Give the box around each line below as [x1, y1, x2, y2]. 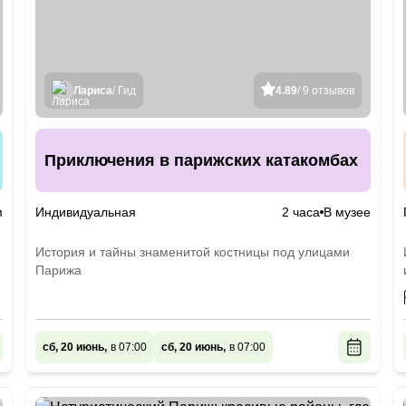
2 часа [281, 205, 320, 219]
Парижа [35, 263, 82, 277]
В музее [323, 205, 371, 219]
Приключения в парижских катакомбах [44, 151, 359, 169]
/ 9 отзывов [296, 84, 354, 97]
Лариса [73, 84, 113, 97]
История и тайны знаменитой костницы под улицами [35, 245, 351, 259]
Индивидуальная [35, 205, 137, 219]
